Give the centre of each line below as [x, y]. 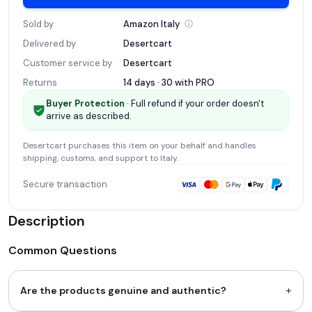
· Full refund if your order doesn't [194, 103]
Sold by [38, 24]
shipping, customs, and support [85, 158]
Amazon [141, 24]
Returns [40, 82]
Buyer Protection [85, 103]
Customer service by [68, 63]
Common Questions [63, 250]
